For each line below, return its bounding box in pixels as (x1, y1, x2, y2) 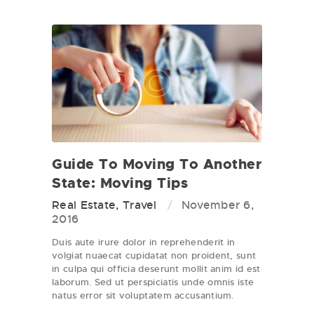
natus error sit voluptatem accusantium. (52, 289, 234, 302)
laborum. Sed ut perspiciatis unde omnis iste (52, 276, 254, 289)
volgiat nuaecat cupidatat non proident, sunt (52, 250, 257, 262)
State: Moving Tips (52, 174, 188, 193)
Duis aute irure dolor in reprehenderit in (52, 236, 235, 249)
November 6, (181, 198, 254, 213)
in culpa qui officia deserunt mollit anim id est (52, 263, 261, 275)
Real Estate (52, 198, 116, 213)
